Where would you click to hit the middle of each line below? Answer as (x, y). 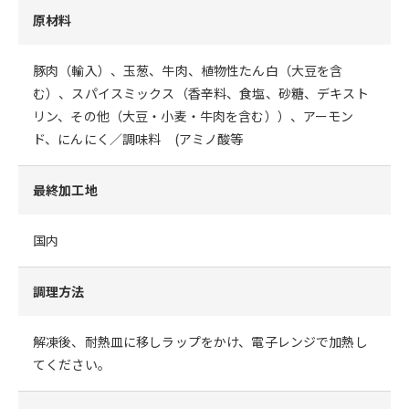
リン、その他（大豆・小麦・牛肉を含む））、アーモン (194, 116)
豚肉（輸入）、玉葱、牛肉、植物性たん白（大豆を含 (188, 70)
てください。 (72, 364)
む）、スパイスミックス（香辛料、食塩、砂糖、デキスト (201, 93)
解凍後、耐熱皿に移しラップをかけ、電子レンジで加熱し (200, 341)
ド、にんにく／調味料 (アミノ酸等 (138, 139)
